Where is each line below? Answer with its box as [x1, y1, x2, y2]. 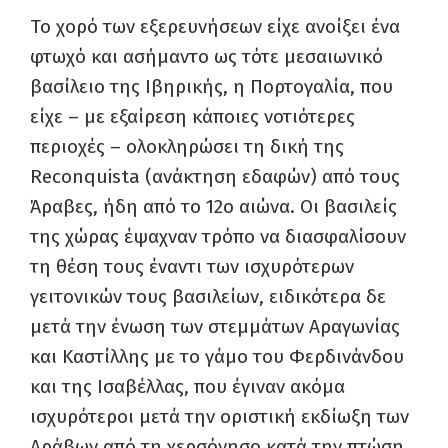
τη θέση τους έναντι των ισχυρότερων [30, 255, 354, 278]
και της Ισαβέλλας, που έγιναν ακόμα [30, 375, 345, 398]
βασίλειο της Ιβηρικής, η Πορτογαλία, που [30, 75, 393, 98]
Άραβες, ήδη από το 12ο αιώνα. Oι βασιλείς [30, 195, 397, 218]
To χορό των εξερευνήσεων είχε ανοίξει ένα [30, 15, 400, 38]
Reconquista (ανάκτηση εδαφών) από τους [30, 165, 400, 188]
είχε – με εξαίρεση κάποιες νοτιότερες [30, 105, 355, 128]
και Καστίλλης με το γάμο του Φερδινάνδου [30, 345, 404, 368]
